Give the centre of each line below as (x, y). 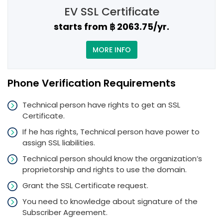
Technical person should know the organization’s (112, 159)
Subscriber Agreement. (65, 212)
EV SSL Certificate (111, 12)
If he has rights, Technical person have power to (111, 132)
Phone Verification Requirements (92, 83)
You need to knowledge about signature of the (110, 201)
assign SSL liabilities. (59, 143)
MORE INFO (111, 50)
